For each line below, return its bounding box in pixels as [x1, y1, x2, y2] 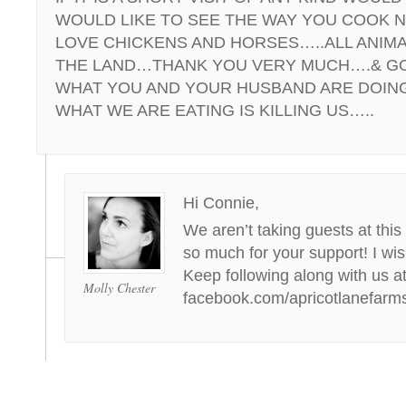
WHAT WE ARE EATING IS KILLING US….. [55, 101, 374, 120]
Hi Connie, [183, 194, 259, 212]
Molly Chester [83, 279, 155, 296]
